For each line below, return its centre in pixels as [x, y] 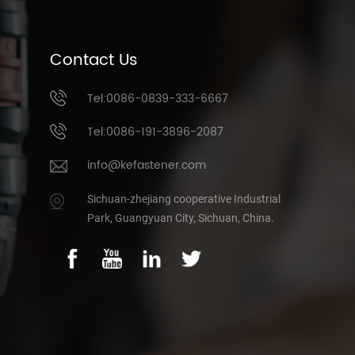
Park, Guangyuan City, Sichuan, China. [181, 218]
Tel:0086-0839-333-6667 [158, 98]
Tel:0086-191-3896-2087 [156, 132]
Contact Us [94, 60]
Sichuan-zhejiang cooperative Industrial [184, 198]
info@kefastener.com [147, 165]
